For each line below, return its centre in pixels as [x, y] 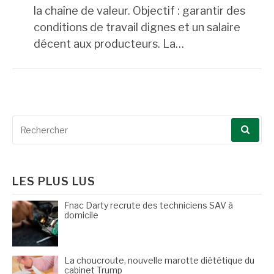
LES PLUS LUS [54, 181]
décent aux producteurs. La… [109, 43]
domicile [81, 215]
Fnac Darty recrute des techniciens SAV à [149, 205]
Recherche [40, 123]
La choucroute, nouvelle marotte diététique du [159, 260]
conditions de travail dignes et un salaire [137, 27]
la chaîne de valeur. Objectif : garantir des [139, 10]
